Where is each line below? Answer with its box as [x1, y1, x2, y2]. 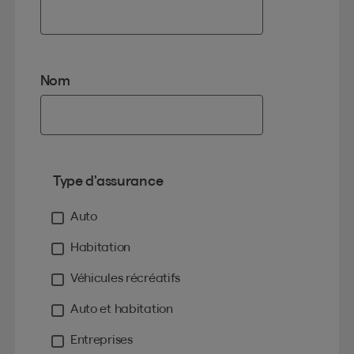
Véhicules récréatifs [70, 270, 181, 284]
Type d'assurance [52, 173, 164, 188]
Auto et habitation [70, 301, 173, 315]
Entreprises [70, 332, 133, 346]
